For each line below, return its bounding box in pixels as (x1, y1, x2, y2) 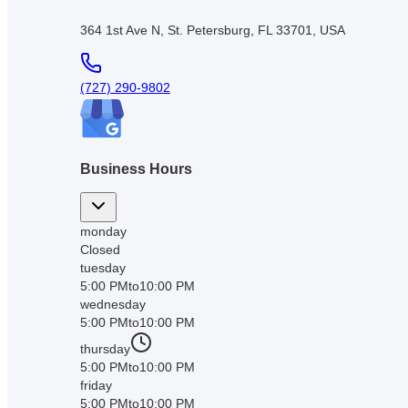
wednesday (80, 297, 146, 312)
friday (80, 378, 112, 393)
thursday (80, 342, 130, 357)
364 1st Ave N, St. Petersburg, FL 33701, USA (80, 22, 345, 37)
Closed (80, 242, 120, 258)
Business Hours (80, 160, 192, 177)
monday (80, 224, 127, 240)
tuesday (80, 260, 126, 276)
